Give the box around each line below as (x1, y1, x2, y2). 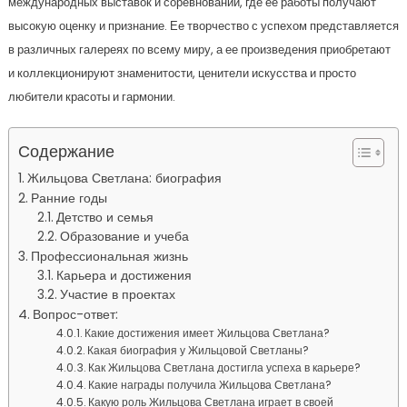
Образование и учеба (60, 228, 190, 246)
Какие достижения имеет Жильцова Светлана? (84, 325, 331, 342)
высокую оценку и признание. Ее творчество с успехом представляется (7, 17, 399, 35)
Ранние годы (30, 189, 107, 208)
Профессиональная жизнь (30, 247, 188, 266)
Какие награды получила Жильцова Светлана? (88, 377, 333, 393)
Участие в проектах (60, 286, 176, 304)
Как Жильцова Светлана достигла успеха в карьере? (88, 360, 362, 376)
